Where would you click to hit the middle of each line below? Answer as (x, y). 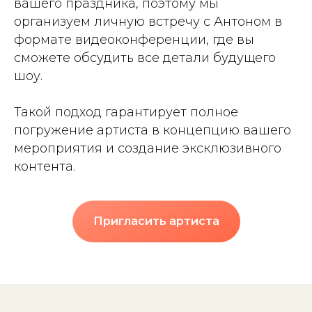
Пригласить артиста (156, 221)
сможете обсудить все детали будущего (145, 58)
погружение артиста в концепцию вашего (153, 130)
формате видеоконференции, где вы (134, 40)
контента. (45, 166)
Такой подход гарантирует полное (126, 112)
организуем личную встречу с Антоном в (148, 22)
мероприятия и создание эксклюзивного (148, 148)
